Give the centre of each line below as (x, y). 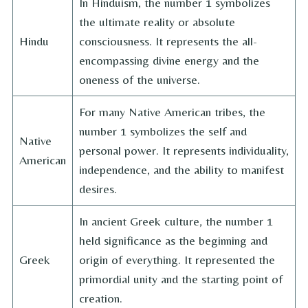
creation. (101, 298)
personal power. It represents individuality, (184, 151)
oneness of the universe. (140, 80)
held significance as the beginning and (173, 241)
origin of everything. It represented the (177, 260)
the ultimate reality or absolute (157, 22)
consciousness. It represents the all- (168, 41)
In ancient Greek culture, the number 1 (176, 221)
